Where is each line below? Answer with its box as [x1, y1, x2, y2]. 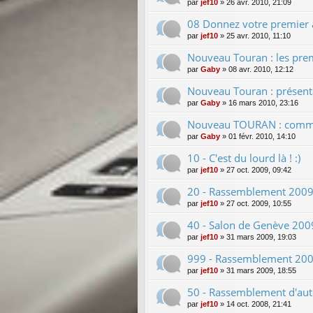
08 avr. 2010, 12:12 [228, 64, 293, 73]
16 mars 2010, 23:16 [228, 98, 298, 107]
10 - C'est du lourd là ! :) [187, 150, 300, 165]
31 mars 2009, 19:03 [226, 232, 296, 241]
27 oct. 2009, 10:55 [226, 198, 291, 208]
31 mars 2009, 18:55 [226, 265, 296, 275]
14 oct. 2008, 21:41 [226, 299, 291, 308]
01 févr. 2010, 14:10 [228, 131, 296, 140]
